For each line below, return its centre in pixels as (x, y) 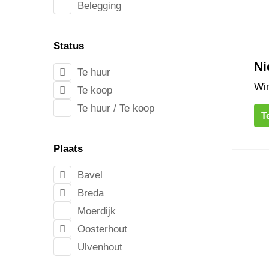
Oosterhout (102, 229)
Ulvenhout (100, 247)
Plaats (68, 149)
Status (68, 46)
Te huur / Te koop (116, 108)
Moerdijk (96, 211)
